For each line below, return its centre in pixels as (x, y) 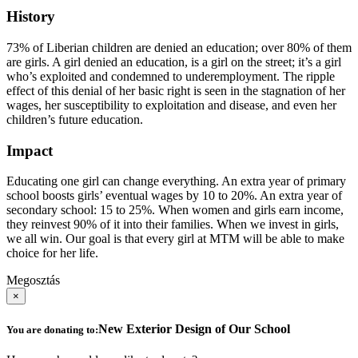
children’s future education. (75, 119)
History (31, 17)
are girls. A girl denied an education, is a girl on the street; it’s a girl (174, 62)
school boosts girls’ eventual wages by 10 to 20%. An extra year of (174, 196)
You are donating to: (52, 329)
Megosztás (33, 280)
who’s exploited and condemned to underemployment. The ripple (171, 76)
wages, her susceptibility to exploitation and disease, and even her (171, 105)
